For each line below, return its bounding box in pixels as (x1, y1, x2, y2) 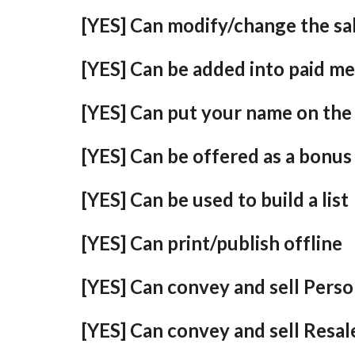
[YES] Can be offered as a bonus (81, 144, 352, 167)
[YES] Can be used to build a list (81, 188, 349, 211)
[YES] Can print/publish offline (81, 231, 342, 254)
